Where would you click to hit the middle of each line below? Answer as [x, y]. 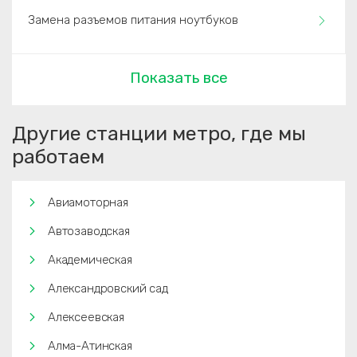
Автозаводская [89, 231]
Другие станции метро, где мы [159, 133]
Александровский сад [108, 288]
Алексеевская [86, 317]
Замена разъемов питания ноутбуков [133, 20]
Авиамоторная [88, 202]
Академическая [90, 260]
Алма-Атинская [90, 346]
